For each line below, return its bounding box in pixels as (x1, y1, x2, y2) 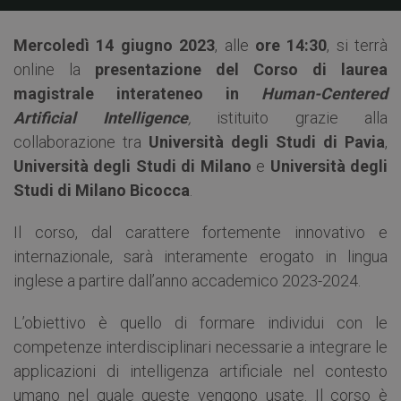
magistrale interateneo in (13, 83, 261, 103)
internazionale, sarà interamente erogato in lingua (13, 246, 388, 266)
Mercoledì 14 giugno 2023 (13, 35, 216, 55)
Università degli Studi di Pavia (149, 132, 385, 151)
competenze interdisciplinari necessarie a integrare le (13, 337, 388, 356)
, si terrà (327, 35, 388, 55)
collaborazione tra (13, 132, 149, 151)
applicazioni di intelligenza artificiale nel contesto (13, 361, 388, 380)
